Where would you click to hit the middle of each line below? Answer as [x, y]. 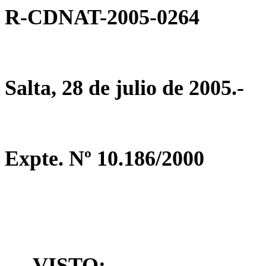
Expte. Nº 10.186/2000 [104, 159]
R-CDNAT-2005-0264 [102, 17]
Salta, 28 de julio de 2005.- [124, 88]
